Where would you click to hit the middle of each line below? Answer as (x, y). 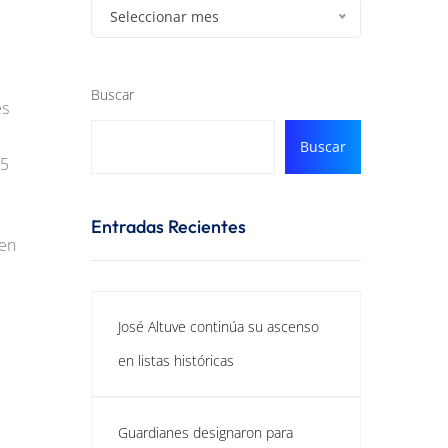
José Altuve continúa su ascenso (218, 326)
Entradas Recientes (168, 226)
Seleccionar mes (164, 16)
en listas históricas (176, 360)
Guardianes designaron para (205, 432)
